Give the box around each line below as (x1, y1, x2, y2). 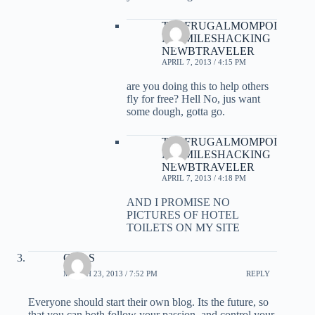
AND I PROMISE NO (127, 196, 230, 209)
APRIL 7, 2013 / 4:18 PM (162, 174, 246, 183)
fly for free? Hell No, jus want (127, 93, 260, 105)
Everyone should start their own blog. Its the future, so (28, 296, 269, 309)
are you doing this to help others (127, 80, 269, 93)
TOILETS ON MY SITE (127, 221, 240, 234)
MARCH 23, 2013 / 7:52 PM (63, 269, 157, 278)
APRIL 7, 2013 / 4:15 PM (162, 58, 246, 67)
